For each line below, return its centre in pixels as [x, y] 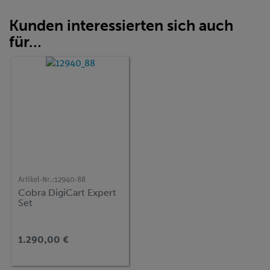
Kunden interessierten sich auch [121, 25]
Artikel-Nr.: [36, 180]
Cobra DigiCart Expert [67, 193]
